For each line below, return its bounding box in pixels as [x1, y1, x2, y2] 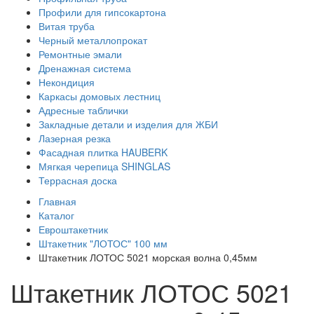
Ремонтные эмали [39, 47, 122, 62]
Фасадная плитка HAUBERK [39, 145, 168, 160]
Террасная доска [39, 173, 117, 188]
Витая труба [39, 19, 95, 34]
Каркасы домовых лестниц [39, 89, 161, 104]
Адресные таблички [39, 103, 128, 118]
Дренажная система [39, 61, 131, 76]
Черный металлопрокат [39, 33, 147, 48]
